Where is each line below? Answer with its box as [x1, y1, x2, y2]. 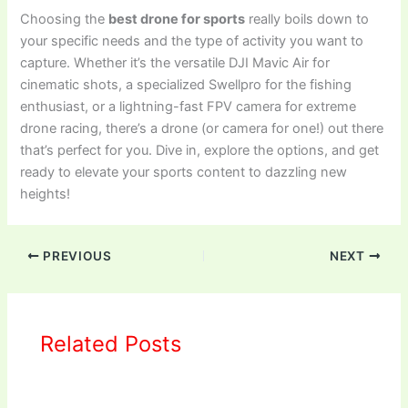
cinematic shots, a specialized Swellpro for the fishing [20, 76, 352, 94]
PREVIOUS [39, 248, 112, 263]
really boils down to [245, 11, 370, 28]
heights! [20, 186, 71, 203]
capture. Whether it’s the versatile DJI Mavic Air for [20, 55, 331, 72]
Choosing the [20, 11, 109, 28]
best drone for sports [108, 11, 246, 28]
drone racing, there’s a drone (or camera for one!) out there [20, 120, 384, 138]
